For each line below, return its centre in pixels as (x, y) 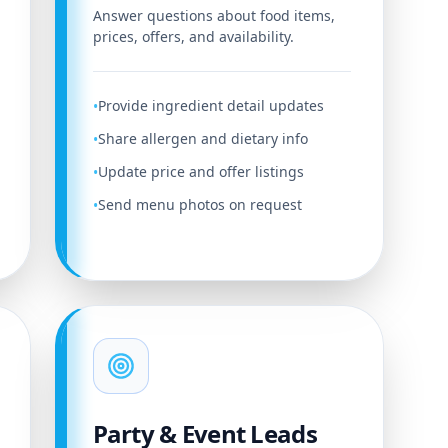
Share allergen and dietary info (202, 138)
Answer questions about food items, (213, 15)
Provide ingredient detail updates (210, 105)
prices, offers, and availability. (193, 36)
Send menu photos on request (199, 204)
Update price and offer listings (200, 171)
